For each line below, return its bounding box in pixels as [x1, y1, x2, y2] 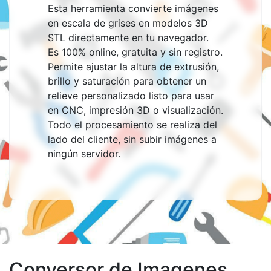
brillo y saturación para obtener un [48, 75, 206, 87]
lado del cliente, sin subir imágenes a [48, 133, 217, 145]
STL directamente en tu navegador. [48, 31, 209, 44]
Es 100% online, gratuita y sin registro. [48, 46, 223, 58]
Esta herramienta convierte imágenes [48, 2, 218, 15]
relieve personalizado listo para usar [48, 90, 214, 102]
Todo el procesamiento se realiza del [48, 119, 217, 131]
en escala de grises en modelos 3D [48, 17, 208, 29]
